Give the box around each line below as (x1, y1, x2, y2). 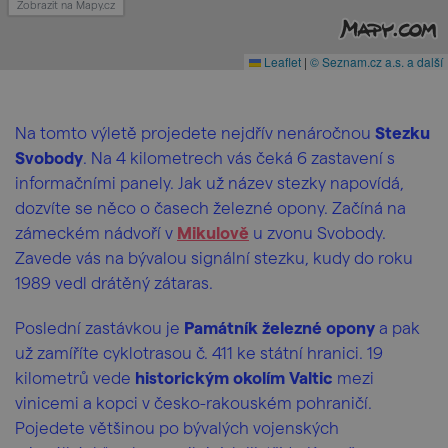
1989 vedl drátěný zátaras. (15, 272, 217, 292)
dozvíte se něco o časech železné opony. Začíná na (15, 197, 406, 217)
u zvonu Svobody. (249, 222, 386, 242)
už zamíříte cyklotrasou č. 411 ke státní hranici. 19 (15, 342, 383, 362)
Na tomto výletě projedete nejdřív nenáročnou (15, 122, 375, 142)
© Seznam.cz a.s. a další (310, 53, 443, 70)
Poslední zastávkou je (15, 317, 184, 337)
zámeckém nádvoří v (15, 222, 177, 242)
